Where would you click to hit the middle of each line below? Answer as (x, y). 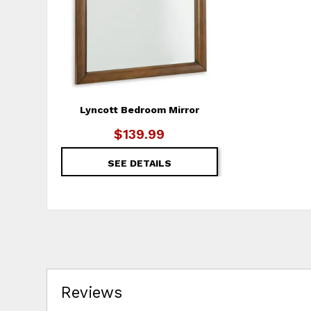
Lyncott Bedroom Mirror (139, 110)
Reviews (92, 293)
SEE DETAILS (139, 163)
